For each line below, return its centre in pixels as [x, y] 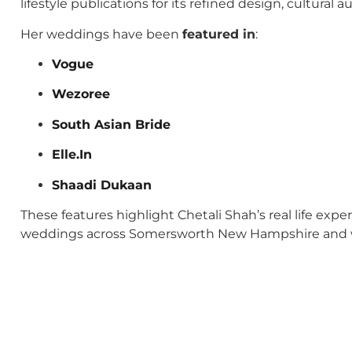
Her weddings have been [101, 34]
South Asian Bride [111, 124]
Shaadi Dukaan [102, 185]
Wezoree [81, 94]
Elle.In [72, 155]
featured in [219, 34]
